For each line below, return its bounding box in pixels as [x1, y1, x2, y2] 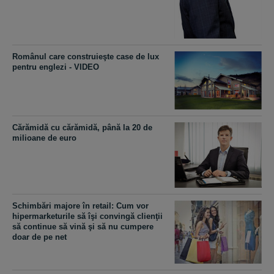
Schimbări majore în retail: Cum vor [12, 201, 149, 211]
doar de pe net [12, 232, 67, 242]
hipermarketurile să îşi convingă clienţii [12, 212, 163, 221]
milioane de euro [12, 133, 76, 143]
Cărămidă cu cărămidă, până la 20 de [12, 122, 152, 132]
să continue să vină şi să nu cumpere [12, 222, 154, 232]
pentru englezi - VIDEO [12, 62, 99, 72]
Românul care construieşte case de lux [12, 51, 159, 61]
